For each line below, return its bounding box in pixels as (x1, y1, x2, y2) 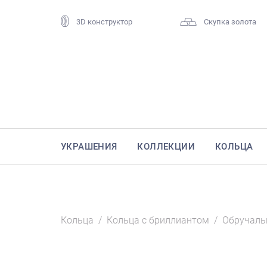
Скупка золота (203, 17, 256, 27)
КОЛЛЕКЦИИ (137, 141, 195, 153)
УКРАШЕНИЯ (61, 141, 117, 153)
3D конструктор (76, 17, 132, 27)
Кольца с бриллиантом (107, 215, 209, 226)
